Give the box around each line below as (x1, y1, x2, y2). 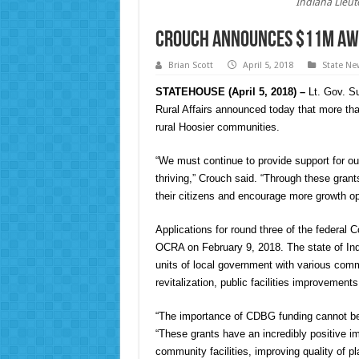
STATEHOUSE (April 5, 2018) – (155, 86, 305, 99)
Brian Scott (167, 60, 213, 71)
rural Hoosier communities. (155, 121, 280, 134)
